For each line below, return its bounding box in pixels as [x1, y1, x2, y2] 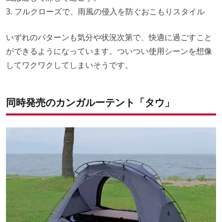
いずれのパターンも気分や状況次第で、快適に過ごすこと [6, 31, 212, 43]
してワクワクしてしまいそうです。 [6, 59, 133, 70]
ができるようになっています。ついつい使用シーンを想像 [6, 45, 212, 56]
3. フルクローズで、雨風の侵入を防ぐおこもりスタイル [6, 5, 205, 17]
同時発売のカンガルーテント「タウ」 [6, 95, 174, 109]
